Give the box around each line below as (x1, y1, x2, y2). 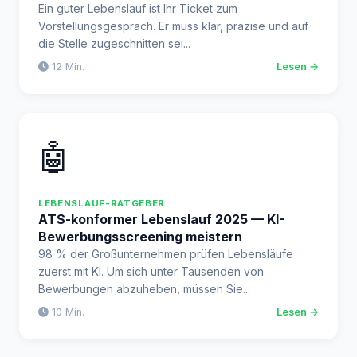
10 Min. (49, 306, 84, 318)
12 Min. (49, 61, 84, 73)
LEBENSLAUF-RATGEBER (38, 198, 166, 209)
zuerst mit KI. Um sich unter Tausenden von (38, 265, 264, 278)
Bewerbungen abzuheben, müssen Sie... (38, 282, 250, 296)
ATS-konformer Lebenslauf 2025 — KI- (38, 211, 284, 227)
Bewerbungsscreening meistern (38, 229, 242, 245)
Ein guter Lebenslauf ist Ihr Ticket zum (38, 2, 237, 15)
